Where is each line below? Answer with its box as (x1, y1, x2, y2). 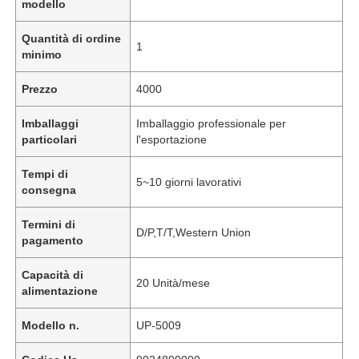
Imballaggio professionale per (136, 116, 287, 130)
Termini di (22, 217, 76, 231)
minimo (22, 47, 63, 61)
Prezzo (22, 82, 58, 95)
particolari (22, 132, 78, 146)
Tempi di (22, 167, 69, 180)
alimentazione (22, 284, 99, 297)
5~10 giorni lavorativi (136, 175, 242, 188)
